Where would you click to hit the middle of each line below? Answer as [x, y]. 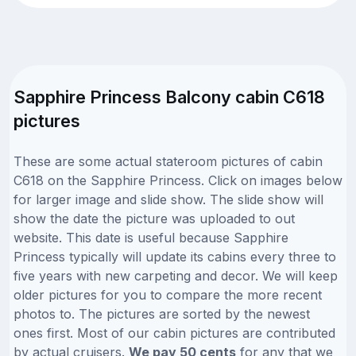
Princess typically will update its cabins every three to [175, 256]
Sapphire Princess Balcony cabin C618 [169, 97]
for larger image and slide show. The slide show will [168, 199]
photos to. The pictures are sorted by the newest [162, 313]
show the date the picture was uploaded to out [154, 218]
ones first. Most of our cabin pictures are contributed [174, 333]
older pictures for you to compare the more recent [168, 294]
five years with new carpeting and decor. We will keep [176, 275]
